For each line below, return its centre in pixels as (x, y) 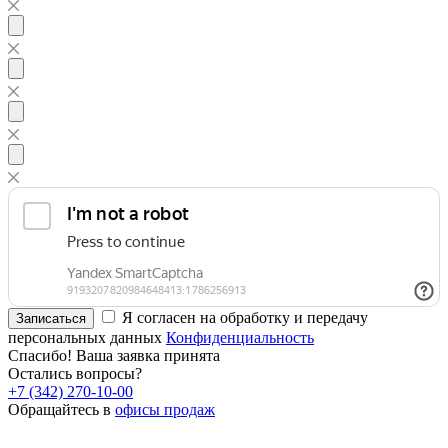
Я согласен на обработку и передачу (245, 317)
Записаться (51, 318)
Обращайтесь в (61, 409)
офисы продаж (165, 409)
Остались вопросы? (75, 373)
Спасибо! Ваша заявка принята (114, 355)
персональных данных (87, 337)
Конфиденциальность (240, 337)
